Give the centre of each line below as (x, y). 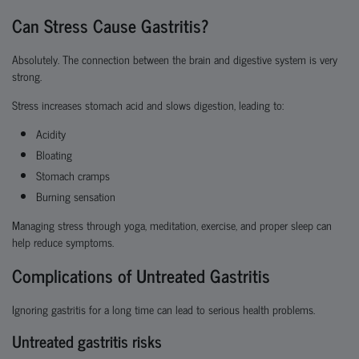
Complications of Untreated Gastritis (141, 275)
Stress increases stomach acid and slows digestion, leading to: (148, 105)
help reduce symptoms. (63, 242)
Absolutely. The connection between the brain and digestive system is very (175, 59)
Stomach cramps (73, 175)
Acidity (51, 133)
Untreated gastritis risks (87, 341)
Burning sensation (76, 196)
